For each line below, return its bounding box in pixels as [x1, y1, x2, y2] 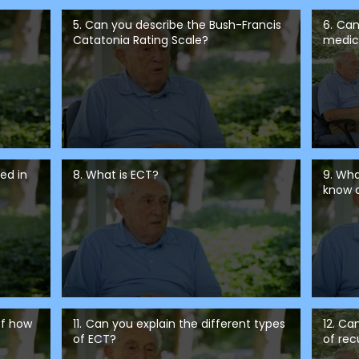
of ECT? [72, 331, 116, 348]
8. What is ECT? [72, 166, 159, 183]
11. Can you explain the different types [72, 316, 285, 333]
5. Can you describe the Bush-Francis [72, 17, 281, 34]
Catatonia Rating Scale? [72, 32, 208, 49]
